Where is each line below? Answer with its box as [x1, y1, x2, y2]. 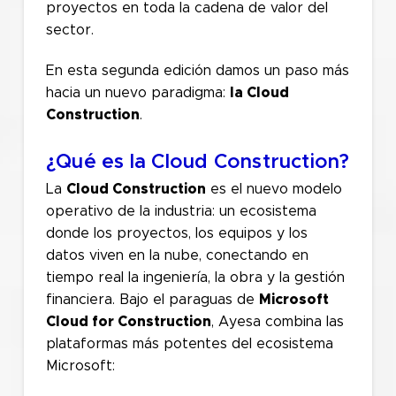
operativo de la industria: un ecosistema [45, 203, 316, 218]
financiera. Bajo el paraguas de [45, 292, 259, 307]
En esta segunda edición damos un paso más [45, 64, 349, 79]
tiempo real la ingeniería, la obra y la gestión [45, 270, 345, 285]
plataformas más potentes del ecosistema [45, 336, 333, 351]
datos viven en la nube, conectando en [45, 247, 308, 263]
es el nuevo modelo [205, 181, 342, 196]
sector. [45, 23, 94, 38]
